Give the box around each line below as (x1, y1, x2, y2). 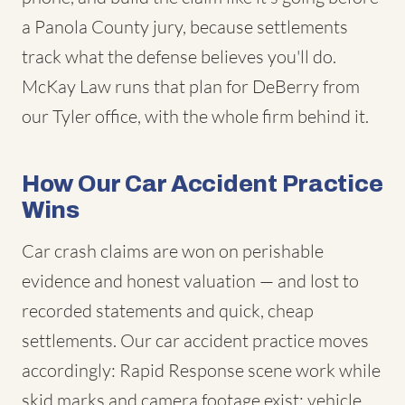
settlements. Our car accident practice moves (22, 329, 369, 352)
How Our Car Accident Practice (22, 171, 383, 196)
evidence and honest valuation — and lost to (22, 269, 359, 292)
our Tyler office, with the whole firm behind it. (22, 105, 369, 127)
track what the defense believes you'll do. (22, 45, 336, 68)
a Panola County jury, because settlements (22, 15, 348, 38)
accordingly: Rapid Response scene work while (22, 359, 381, 381)
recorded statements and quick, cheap (22, 299, 314, 322)
